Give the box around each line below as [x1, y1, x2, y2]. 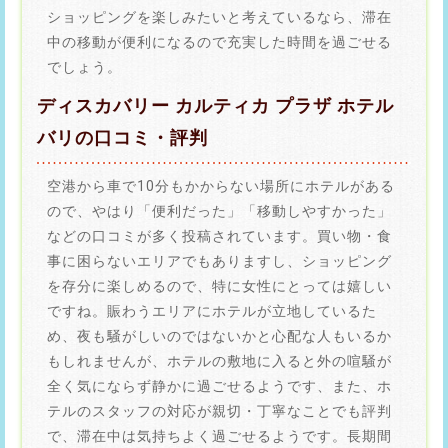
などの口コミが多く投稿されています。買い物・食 [47, 228, 393, 244]
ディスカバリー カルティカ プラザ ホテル [37, 95, 395, 116]
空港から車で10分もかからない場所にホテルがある [47, 178, 396, 194]
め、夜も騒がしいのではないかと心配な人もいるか [47, 328, 393, 344]
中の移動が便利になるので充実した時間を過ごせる [47, 34, 393, 50]
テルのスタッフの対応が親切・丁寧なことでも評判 [47, 403, 393, 419]
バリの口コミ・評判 [37, 127, 209, 148]
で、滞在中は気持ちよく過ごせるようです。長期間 [47, 428, 393, 444]
